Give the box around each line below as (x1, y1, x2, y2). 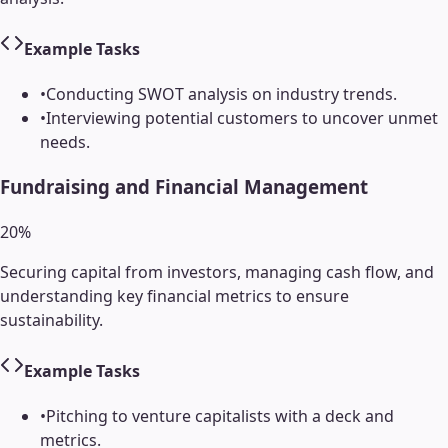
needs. (40, 131, 90, 154)
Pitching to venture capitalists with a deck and (46, 405, 394, 428)
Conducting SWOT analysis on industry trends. (46, 83, 397, 106)
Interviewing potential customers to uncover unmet (46, 107, 438, 130)
